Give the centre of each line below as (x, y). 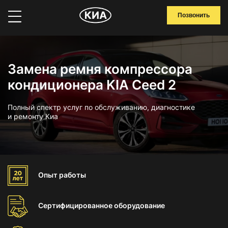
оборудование (139, 205)
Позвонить (194, 15)
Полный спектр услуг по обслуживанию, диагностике (101, 107)
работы (73, 175)
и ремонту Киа (33, 116)
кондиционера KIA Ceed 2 (92, 85)
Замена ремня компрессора (100, 69)
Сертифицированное (76, 205)
